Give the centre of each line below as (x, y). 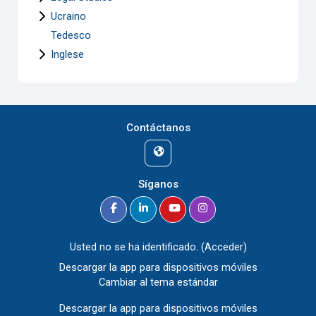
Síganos (158, 184)
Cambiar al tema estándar (158, 282)
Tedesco (71, 35)
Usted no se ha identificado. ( (137, 247)
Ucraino (69, 16)
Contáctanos (158, 128)
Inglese (68, 54)
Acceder (224, 247)
